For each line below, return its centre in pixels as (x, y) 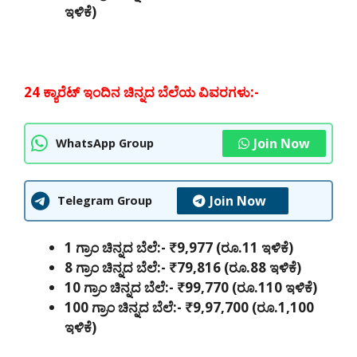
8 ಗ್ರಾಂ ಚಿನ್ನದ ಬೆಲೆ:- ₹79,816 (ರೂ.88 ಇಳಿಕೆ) (183, 267)
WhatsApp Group (105, 143)
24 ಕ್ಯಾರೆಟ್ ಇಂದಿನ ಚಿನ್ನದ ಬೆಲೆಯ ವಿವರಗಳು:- (143, 92)
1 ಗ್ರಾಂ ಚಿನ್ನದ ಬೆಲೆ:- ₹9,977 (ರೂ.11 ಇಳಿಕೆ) (179, 247)
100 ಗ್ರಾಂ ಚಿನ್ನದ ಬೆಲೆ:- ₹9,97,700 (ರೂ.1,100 (189, 307)
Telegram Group (105, 201)
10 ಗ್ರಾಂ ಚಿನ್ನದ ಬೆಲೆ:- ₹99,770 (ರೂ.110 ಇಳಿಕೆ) (191, 287)
